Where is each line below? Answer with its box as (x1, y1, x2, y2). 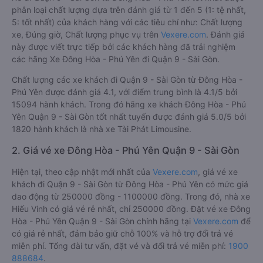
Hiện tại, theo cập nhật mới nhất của (12, 167, 153, 177)
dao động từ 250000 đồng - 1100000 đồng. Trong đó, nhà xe (12, 191, 250, 201)
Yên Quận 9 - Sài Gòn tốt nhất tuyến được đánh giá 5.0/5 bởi (12, 112, 246, 122)
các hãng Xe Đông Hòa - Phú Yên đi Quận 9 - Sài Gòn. (12, 54, 220, 64)
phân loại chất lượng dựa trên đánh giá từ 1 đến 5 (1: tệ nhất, (12, 5, 246, 15)
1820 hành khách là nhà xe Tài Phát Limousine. (12, 124, 191, 134)
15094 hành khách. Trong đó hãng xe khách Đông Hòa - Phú (12, 99, 246, 109)
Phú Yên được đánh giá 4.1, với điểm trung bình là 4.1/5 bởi (12, 87, 237, 97)
